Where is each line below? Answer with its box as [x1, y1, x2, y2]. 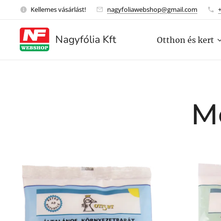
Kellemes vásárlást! [31, 4, 86, 14]
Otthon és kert [157, 35, 214, 45]
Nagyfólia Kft [55, 33, 116, 46]
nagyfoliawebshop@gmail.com [107, 4, 197, 14]
